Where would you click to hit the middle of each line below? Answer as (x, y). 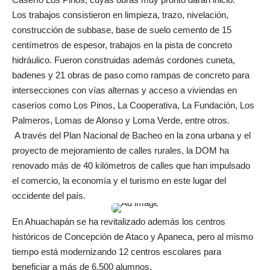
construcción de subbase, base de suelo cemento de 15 (122, 30)
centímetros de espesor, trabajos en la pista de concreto (122, 45)
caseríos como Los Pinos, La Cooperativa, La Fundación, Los (133, 105)
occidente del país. (49, 196)
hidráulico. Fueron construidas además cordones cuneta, (124, 60)
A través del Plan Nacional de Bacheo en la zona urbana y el (131, 135)
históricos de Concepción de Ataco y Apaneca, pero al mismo (133, 237)
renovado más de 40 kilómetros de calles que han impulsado (131, 165)
